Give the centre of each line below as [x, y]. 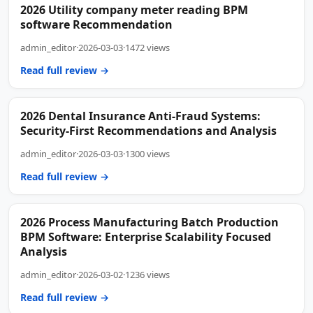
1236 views [147, 274]
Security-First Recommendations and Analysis [148, 130]
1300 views [147, 153]
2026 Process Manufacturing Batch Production [150, 222]
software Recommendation [96, 24]
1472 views [147, 47]
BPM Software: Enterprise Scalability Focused [146, 236]
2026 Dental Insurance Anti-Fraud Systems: [140, 116]
